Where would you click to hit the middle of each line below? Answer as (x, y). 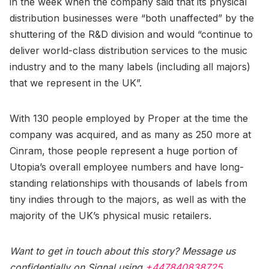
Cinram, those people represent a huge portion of (124, 150)
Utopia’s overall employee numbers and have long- (127, 167)
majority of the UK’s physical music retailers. (110, 215)
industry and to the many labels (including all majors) (130, 66)
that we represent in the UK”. (76, 83)
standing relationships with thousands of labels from (128, 183)
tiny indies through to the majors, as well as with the (128, 199)
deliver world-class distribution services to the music (128, 50)
